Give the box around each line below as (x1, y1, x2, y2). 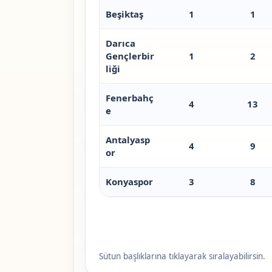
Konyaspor (105, 175, 153, 188)
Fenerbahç (105, 92, 154, 104)
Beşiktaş (105, 8, 143, 21)
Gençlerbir (105, 50, 154, 63)
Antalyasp (105, 134, 150, 146)
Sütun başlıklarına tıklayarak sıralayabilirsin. (98, 251, 265, 262)
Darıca (105, 37, 135, 50)
